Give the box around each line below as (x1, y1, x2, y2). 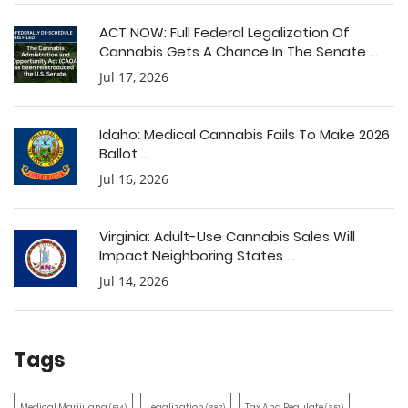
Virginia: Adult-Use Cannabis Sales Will (99, 227, 355, 246)
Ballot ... (99, 144, 149, 163)
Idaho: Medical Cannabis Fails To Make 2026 (99, 125, 390, 144)
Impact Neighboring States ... (99, 246, 295, 265)
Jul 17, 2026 (99, 68, 168, 86)
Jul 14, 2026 (99, 272, 168, 290)
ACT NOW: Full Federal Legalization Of (99, 23, 350, 42)
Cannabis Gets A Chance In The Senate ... (99, 42, 378, 61)
